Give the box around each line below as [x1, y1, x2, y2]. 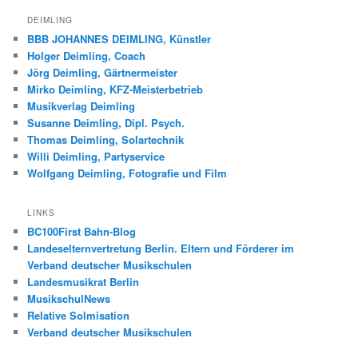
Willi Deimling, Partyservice [27, 148, 165, 164]
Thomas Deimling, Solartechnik [27, 131, 185, 147]
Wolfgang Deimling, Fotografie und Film [27, 165, 228, 181]
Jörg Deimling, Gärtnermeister [27, 64, 178, 80]
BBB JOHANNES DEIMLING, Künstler [27, 30, 212, 46]
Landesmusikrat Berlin [27, 274, 140, 290]
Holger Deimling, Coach [27, 47, 146, 63]
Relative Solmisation [27, 308, 130, 324]
